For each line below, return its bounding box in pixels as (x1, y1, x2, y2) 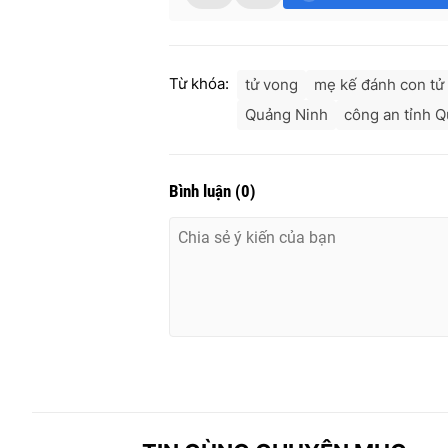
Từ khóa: (169, 74, 229, 94)
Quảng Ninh (245, 105, 328, 125)
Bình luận (169, 181, 235, 202)
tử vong (245, 75, 298, 95)
